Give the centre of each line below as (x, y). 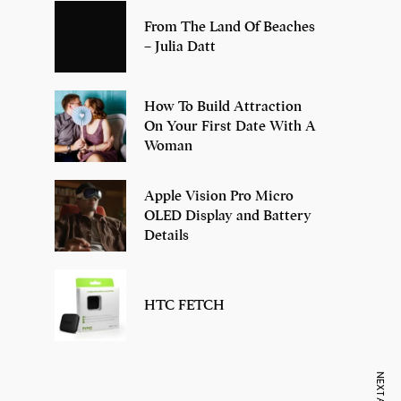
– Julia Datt (180, 46)
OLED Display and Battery (228, 215)
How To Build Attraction (223, 106)
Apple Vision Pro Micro (219, 196)
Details (166, 235)
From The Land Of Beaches (230, 26)
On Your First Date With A (230, 126)
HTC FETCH (184, 305)
